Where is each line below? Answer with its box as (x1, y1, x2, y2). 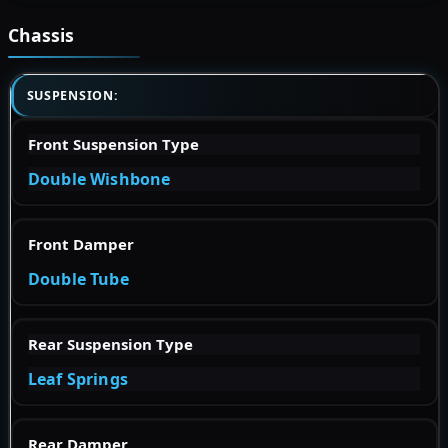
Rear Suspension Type (28, 333, 193, 354)
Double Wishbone (28, 167, 171, 190)
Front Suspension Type (28, 133, 199, 154)
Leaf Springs (28, 367, 128, 390)
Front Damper (28, 233, 134, 254)
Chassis (8, 23, 74, 48)
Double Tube (28, 267, 129, 290)
